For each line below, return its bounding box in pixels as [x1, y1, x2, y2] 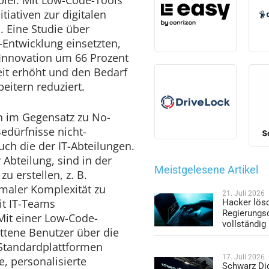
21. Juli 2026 [222, 189, 265, 198]
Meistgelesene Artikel [154, 163, 259, 176]
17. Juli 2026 [222, 253, 265, 262]
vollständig [222, 219, 267, 230]
